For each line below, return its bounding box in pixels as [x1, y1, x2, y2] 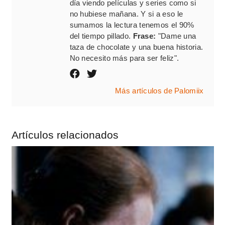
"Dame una [156, 32, 196, 40]
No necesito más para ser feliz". [69, 54, 179, 62]
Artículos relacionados [11, 129, 119, 141]
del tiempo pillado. [69, 32, 133, 40]
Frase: [133, 32, 156, 40]
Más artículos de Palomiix [115, 86, 204, 95]
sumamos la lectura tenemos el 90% [69, 21, 194, 29]
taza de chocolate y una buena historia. [69, 43, 203, 51]
